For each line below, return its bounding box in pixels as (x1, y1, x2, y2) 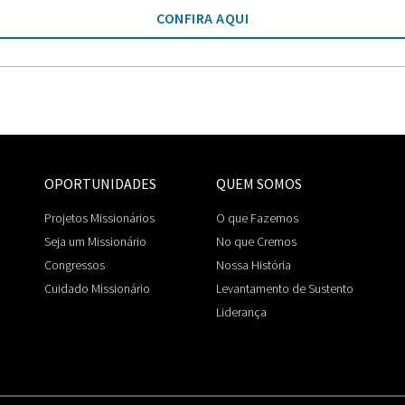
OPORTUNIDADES (44, 174, 156, 193)
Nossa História (216, 256, 291, 273)
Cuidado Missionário (44, 279, 150, 297)
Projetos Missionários (44, 209, 155, 226)
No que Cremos (216, 232, 297, 250)
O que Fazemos (216, 209, 298, 226)
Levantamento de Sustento (216, 279, 353, 297)
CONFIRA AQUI (156, 8, 249, 27)
